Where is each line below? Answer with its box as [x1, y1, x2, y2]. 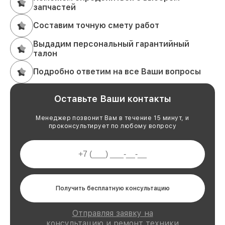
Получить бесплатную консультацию [55, 184, 170, 192]
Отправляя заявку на [72, 208, 153, 218]
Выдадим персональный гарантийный [33, 39, 189, 49]
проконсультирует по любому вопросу [48, 122, 177, 130]
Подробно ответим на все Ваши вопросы [33, 67, 201, 77]
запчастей [33, 2, 76, 12]
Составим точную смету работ [33, 21, 159, 31]
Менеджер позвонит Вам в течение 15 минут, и [36, 114, 189, 122]
